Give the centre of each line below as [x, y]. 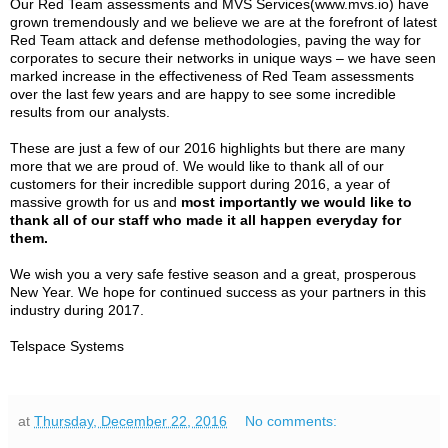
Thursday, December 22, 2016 [130, 420]
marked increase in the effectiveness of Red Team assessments [212, 75]
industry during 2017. [77, 309]
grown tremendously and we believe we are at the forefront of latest [223, 21]
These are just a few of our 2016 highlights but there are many [207, 147]
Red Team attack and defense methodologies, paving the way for [215, 39]
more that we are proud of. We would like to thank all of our [197, 165]
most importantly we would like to [296, 201]
